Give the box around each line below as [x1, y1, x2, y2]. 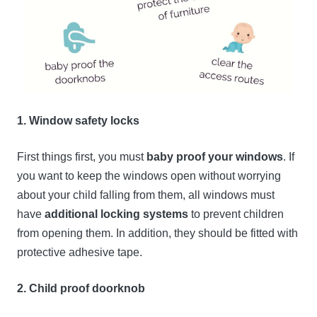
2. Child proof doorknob [17, 282, 145, 295]
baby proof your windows [146, 151, 283, 163]
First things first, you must [17, 151, 146, 163]
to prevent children [188, 208, 284, 221]
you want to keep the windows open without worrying [17, 170, 281, 183]
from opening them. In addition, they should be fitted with [17, 227, 298, 240]
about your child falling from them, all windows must [17, 189, 275, 202]
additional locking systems [45, 208, 188, 221]
